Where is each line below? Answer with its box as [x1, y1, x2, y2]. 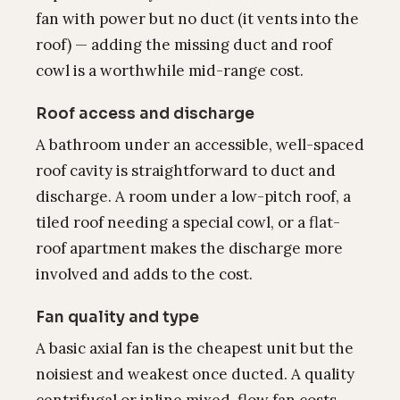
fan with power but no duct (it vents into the [36, 9, 359, 29]
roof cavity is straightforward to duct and [36, 161, 336, 180]
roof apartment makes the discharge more [36, 238, 343, 258]
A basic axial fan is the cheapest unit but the [36, 338, 354, 358]
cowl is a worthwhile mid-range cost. [36, 61, 304, 80]
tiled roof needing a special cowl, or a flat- [36, 212, 340, 232]
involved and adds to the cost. [36, 264, 253, 284]
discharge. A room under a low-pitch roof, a [36, 187, 351, 206]
